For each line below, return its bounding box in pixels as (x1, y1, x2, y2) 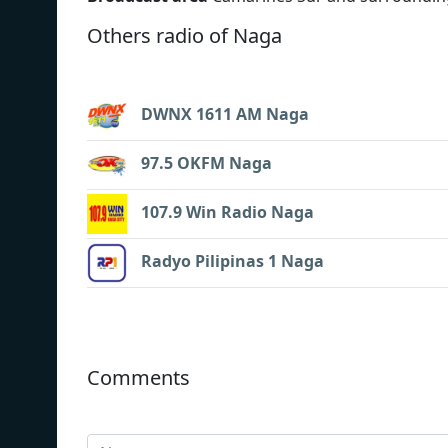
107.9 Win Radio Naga (141, 200, 314, 223)
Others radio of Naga (87, 21, 282, 49)
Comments (87, 363, 190, 391)
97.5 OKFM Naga (141, 151, 272, 174)
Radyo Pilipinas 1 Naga (141, 249, 324, 272)
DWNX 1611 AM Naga (141, 102, 309, 125)
